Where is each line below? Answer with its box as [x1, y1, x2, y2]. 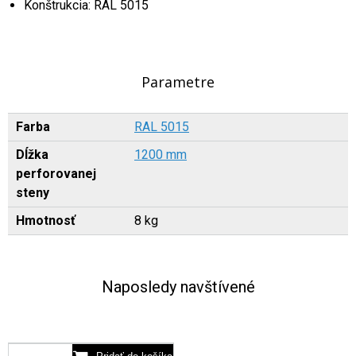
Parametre [141, 72, 215, 91]
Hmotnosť [16, 213, 75, 228]
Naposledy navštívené [101, 277, 255, 296]
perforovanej [16, 166, 96, 181]
